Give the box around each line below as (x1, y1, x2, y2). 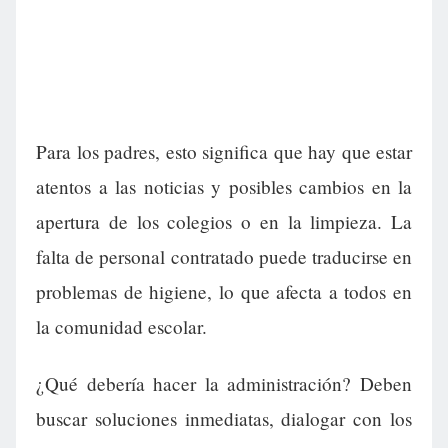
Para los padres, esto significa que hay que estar (36, 139, 412, 165)
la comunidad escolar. (36, 314, 207, 340)
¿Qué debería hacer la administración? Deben (36, 371, 412, 397)
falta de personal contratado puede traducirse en (36, 244, 412, 270)
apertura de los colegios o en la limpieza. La (36, 209, 412, 235)
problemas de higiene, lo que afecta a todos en (36, 279, 412, 305)
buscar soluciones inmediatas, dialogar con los (36, 406, 412, 432)
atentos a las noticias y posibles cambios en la (36, 174, 412, 200)
